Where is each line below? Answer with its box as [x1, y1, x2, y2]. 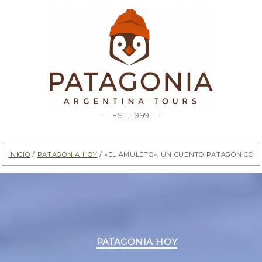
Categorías [130, 231, 180, 243]
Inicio [8, 148, 30, 160]
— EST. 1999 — [102, 108, 160, 122]
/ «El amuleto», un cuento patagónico [97, 148, 254, 160]
